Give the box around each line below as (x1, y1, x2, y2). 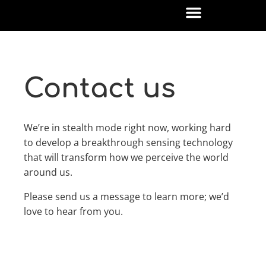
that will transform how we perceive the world (24, 151, 229, 164)
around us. (24, 166, 72, 179)
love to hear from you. (24, 205, 123, 218)
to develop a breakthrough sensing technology (24, 136, 233, 149)
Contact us (24, 74, 175, 104)
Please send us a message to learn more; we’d (24, 190, 229, 203)
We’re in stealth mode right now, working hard (24, 121, 231, 134)
